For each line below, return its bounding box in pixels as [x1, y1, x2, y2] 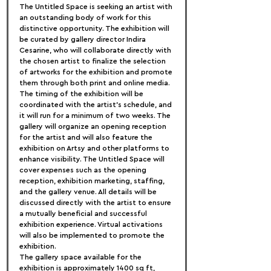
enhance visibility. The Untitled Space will [19, 155, 166, 163]
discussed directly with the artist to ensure [19, 199, 173, 206]
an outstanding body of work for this [19, 14, 153, 21]
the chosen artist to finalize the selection [19, 57, 168, 65]
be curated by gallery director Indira [19, 36, 148, 43]
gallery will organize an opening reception [19, 123, 168, 130]
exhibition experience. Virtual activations [19, 221, 165, 228]
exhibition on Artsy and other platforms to [19, 145, 171, 152]
